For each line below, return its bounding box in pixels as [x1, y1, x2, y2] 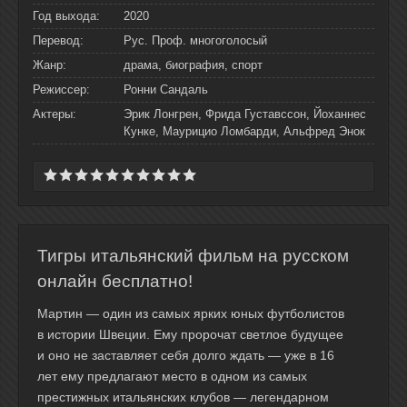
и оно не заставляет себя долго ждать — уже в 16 [37, 348, 334, 362]
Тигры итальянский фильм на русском [37, 246, 349, 265]
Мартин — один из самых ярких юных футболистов [37, 306, 344, 321]
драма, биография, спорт [124, 58, 263, 72]
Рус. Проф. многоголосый [124, 34, 267, 47]
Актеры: [33, 107, 76, 121]
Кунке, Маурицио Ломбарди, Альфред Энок [124, 124, 365, 138]
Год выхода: [33, 9, 100, 23]
